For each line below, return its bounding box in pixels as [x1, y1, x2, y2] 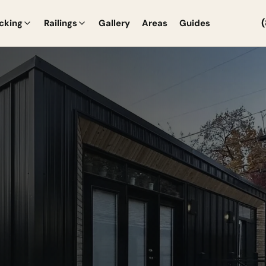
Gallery [98, 17, 130, 29]
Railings [43, 17, 77, 29]
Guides [179, 17, 210, 29]
